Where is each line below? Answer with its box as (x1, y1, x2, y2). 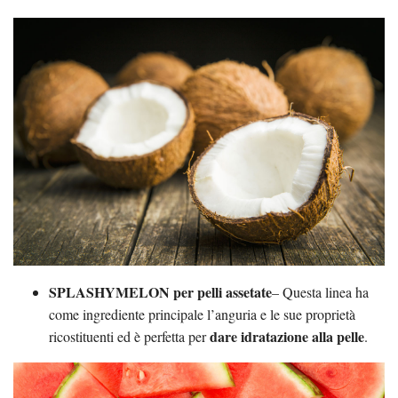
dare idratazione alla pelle (210, 325, 364, 346)
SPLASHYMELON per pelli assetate (49, 281, 272, 302)
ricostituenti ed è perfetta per (49, 326, 210, 346)
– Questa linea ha (272, 282, 369, 301)
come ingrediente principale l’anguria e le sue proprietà (49, 304, 355, 323)
